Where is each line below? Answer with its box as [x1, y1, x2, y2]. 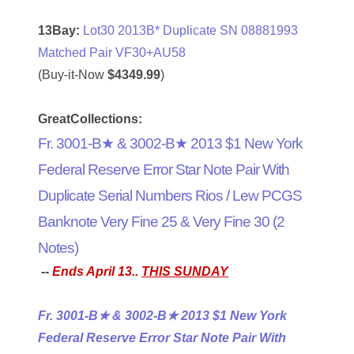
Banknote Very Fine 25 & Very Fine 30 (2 [38, 213, 284, 231]
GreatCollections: [38, 112, 142, 126]
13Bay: [38, 24, 80, 38]
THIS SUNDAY [141, 265, 228, 279]
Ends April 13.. [52, 265, 141, 279]
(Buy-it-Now [38, 68, 107, 82]
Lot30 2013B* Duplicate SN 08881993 [83, 24, 298, 38]
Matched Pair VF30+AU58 [38, 46, 186, 60]
